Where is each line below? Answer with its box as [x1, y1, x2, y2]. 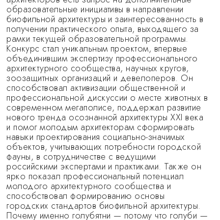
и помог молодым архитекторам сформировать [6, 121, 195, 134]
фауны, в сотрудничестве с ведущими [6, 150, 156, 163]
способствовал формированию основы [6, 190, 165, 202]
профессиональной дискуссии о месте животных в [6, 91, 208, 104]
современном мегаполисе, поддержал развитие [6, 101, 201, 114]
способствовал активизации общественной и [6, 82, 186, 94]
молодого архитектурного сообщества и [6, 180, 171, 192]
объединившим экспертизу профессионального [6, 52, 198, 65]
